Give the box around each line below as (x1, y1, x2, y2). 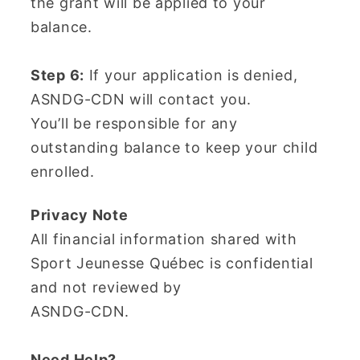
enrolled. (31, 163, 95, 181)
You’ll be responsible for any (31, 115, 238, 133)
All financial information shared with (31, 231, 297, 248)
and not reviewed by (31, 279, 182, 297)
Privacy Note (31, 207, 129, 224)
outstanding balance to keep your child (31, 139, 318, 157)
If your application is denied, (84, 67, 298, 84)
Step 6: (31, 67, 85, 84)
